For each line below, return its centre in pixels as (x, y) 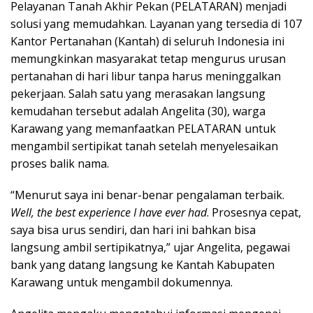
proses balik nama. (60, 163)
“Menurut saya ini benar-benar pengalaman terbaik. (147, 195)
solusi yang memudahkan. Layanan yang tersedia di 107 (156, 23)
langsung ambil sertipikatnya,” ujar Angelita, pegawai (150, 247)
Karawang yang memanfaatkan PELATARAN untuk (143, 128)
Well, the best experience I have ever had (109, 212)
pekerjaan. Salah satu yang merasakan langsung (138, 93)
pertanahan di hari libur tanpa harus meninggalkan (146, 76)
